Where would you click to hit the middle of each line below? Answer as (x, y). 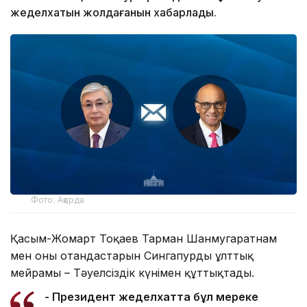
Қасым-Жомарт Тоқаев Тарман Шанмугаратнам (144, 239)
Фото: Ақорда (58, 200)
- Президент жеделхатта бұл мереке (151, 297)
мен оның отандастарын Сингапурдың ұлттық (132, 256)
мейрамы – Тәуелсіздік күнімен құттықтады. (132, 273)
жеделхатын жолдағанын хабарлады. (113, 12)
